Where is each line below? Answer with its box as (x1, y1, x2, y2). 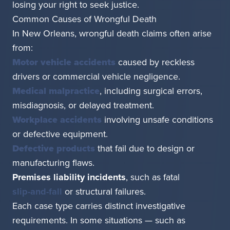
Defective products (12, 142, 95, 156)
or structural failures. (62, 185, 146, 199)
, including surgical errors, (100, 84, 202, 98)
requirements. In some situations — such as (12, 214, 185, 227)
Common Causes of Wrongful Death (12, 12, 157, 26)
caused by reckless (116, 55, 195, 69)
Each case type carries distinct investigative (12, 199, 185, 213)
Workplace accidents (12, 113, 102, 127)
